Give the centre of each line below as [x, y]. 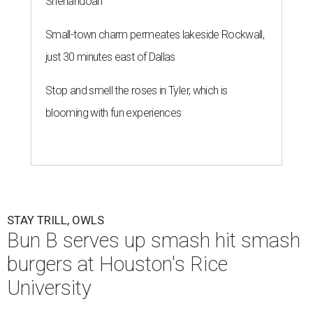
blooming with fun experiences [114, 112]
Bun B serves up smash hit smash [154, 240]
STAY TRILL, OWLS [56, 220]
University [49, 287]
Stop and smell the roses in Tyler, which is [137, 90]
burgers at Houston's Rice [117, 264]
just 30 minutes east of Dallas [110, 57]
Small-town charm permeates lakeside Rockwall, [155, 34]
